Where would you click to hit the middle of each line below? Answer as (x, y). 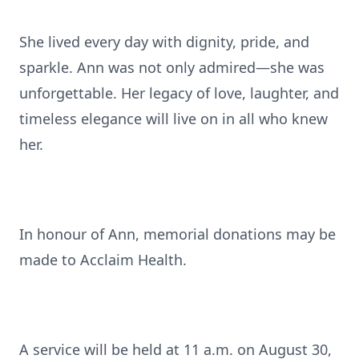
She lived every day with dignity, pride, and (164, 42)
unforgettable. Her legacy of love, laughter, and (179, 93)
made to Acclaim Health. (103, 260)
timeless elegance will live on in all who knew (173, 119)
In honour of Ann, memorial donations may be (177, 234)
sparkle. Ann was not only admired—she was (172, 67)
